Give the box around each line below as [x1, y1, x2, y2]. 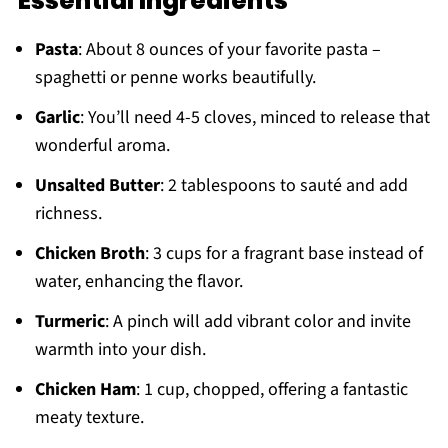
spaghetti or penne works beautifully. [34, 64, 316, 90]
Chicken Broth [34, 240, 145, 266]
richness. [34, 200, 102, 226]
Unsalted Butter [34, 172, 160, 198]
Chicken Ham [34, 376, 136, 402]
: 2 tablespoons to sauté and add [159, 172, 408, 198]
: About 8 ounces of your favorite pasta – [77, 36, 381, 62]
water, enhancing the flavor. [34, 268, 243, 294]
